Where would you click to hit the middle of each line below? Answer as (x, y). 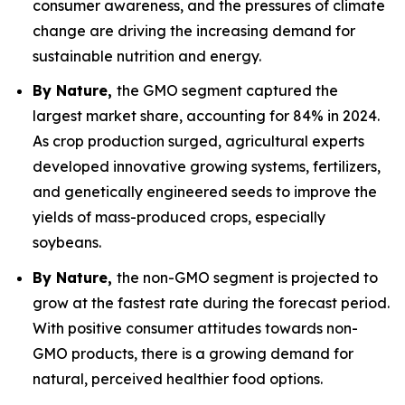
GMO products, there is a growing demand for (193, 353)
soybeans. (67, 243)
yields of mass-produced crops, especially (179, 217)
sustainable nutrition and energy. (147, 56)
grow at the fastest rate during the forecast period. (211, 302)
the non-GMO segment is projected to (247, 277)
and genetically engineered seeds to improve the (205, 192)
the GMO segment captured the (227, 91)
